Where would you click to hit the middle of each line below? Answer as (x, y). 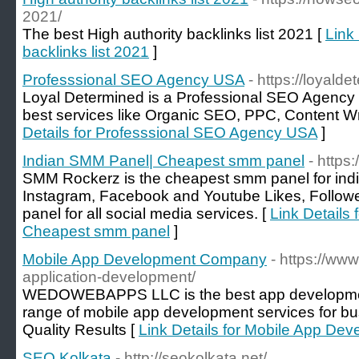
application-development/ (109, 277)
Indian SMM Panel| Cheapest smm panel (163, 161)
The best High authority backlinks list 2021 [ (174, 34)
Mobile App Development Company (145, 259)
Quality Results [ (81, 330)
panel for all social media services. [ (146, 214)
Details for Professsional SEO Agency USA (170, 133)
